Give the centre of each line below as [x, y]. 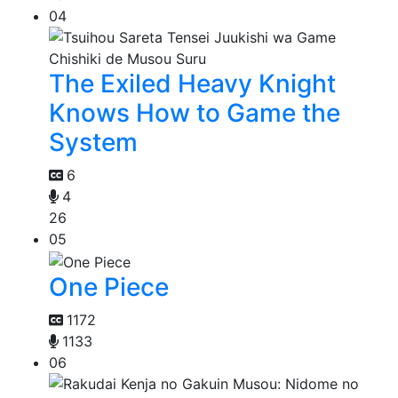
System [93, 143]
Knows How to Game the [195, 113]
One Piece [109, 287]
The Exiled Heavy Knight [192, 84]
